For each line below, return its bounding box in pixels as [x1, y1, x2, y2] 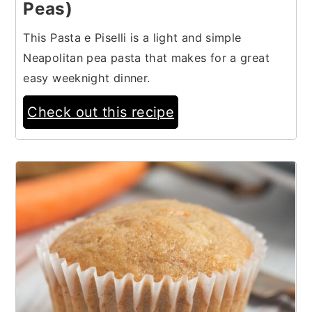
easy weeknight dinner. [23, 70, 150, 85]
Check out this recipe [27, 103, 174, 120]
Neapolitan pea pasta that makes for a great [23, 50, 270, 65]
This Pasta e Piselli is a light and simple [23, 30, 242, 45]
